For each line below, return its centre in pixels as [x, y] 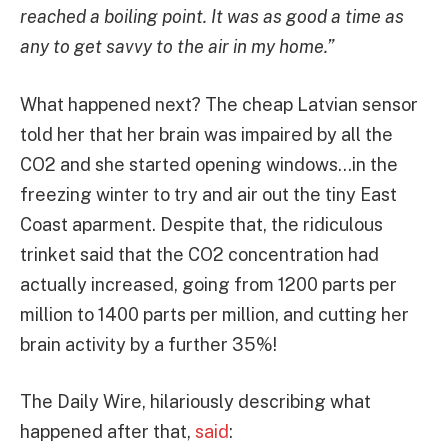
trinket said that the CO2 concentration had [199, 254]
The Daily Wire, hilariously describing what [195, 402]
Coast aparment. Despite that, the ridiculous [201, 224]
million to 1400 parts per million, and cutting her [214, 314]
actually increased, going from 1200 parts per [208, 284]
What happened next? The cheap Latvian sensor [219, 104]
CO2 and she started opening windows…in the [209, 164]
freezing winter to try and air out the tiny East [208, 194]
